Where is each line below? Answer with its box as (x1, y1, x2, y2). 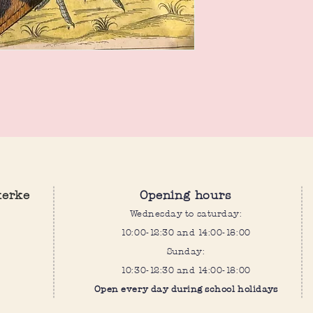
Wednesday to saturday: (129, 208, 242, 219)
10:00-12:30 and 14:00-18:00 (121, 226, 251, 238)
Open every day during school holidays (94, 283, 278, 294)
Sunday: (166, 245, 205, 256)
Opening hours (140, 187, 232, 202)
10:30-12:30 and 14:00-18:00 (121, 264, 251, 275)
